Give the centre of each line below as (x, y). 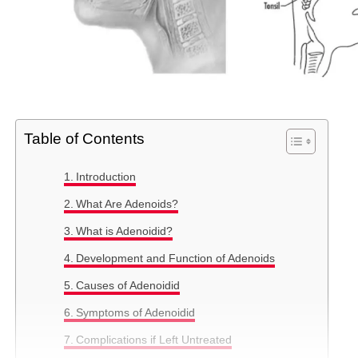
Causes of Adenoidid (127, 286)
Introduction (105, 177)
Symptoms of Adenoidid (135, 313)
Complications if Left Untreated (153, 340)
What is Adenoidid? (124, 231)
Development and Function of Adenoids (175, 259)
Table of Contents (84, 139)
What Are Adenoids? (127, 204)
